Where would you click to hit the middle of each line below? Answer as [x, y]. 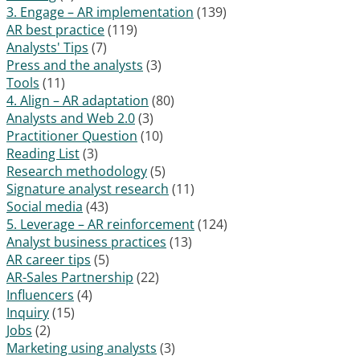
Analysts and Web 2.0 [71, 118]
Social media [45, 206]
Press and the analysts [75, 65]
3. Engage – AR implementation [100, 12]
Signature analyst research [88, 188]
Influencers [40, 295]
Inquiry [28, 312]
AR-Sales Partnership [70, 277]
